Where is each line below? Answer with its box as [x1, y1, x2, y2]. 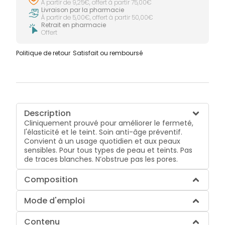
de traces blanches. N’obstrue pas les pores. [24, 154, 178, 164]
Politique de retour [16, 48, 71, 57]
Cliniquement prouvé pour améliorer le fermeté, [24, 118, 194, 128]
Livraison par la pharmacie [41, 5, 125, 14]
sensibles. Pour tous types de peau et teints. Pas [24, 145, 193, 155]
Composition [24, 173, 78, 185]
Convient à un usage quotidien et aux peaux [24, 136, 181, 146]
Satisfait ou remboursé [73, 48, 143, 57]
